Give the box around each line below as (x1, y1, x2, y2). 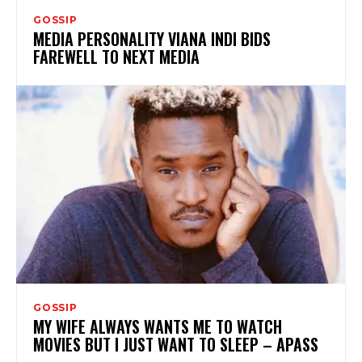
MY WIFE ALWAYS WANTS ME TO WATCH (33, 314, 282, 339)
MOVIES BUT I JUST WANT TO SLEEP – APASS (33, 331, 318, 356)
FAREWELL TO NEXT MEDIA (33, 44, 200, 69)
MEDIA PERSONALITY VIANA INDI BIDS (33, 26, 271, 51)
